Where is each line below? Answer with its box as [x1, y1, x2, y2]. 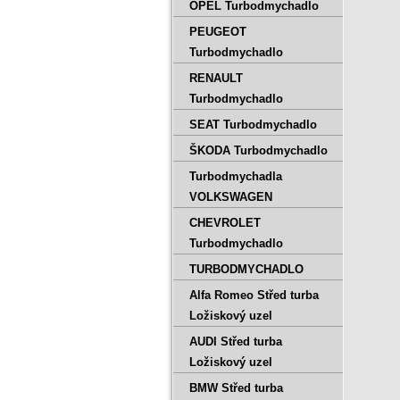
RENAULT [189, 71, 243, 85]
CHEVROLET [189, 216, 261, 229]
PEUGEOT [189, 25, 246, 38]
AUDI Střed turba [189, 335, 282, 348]
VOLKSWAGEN [189, 190, 272, 204]
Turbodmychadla [189, 170, 282, 183]
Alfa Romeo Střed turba [189, 288, 319, 302]
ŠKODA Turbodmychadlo [189, 144, 328, 157]
